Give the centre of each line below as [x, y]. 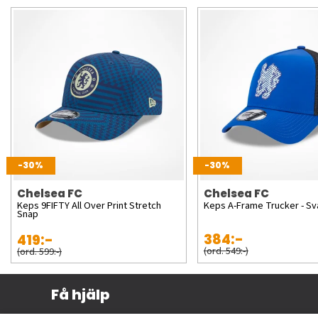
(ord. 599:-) [39, 251]
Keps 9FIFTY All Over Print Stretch [89, 205]
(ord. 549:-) [226, 251]
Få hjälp [80, 294]
